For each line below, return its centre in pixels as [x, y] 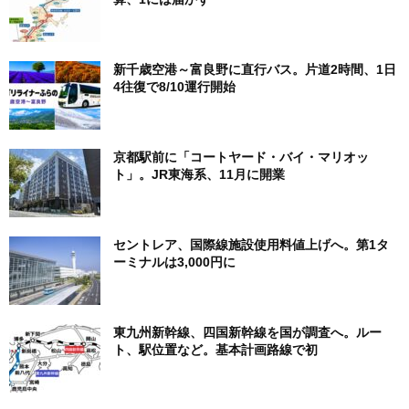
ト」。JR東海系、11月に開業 [199, 174]
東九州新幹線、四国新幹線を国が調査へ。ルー [247, 332]
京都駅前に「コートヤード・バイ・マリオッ [241, 157]
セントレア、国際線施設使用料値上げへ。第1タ [251, 244]
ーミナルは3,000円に [174, 262]
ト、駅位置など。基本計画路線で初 [215, 349]
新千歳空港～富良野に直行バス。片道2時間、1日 [255, 69]
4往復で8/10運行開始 [174, 86]
